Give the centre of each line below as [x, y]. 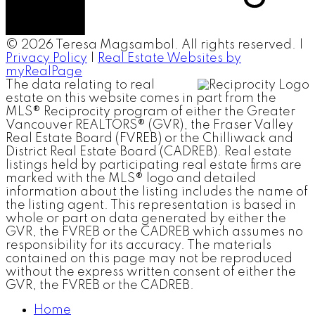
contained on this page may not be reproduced [149, 259]
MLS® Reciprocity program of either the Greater [150, 112]
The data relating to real [80, 85]
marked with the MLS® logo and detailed [131, 179]
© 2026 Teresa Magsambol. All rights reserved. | [155, 45]
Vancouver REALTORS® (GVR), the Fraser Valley [149, 125]
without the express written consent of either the [151, 272]
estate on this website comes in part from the [141, 98]
